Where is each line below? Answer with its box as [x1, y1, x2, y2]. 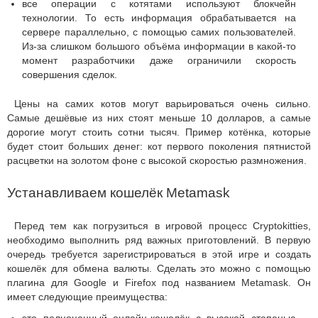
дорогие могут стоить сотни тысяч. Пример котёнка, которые [7, 126, 311, 138]
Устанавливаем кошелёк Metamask [7, 185, 230, 200]
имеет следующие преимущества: [7, 291, 168, 302]
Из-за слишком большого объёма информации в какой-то [22, 40, 296, 52]
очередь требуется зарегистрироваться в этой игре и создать [7, 248, 311, 260]
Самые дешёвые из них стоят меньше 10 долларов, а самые [7, 112, 311, 124]
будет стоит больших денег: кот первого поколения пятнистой [7, 141, 311, 152]
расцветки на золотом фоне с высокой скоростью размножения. [7, 155, 307, 166]
